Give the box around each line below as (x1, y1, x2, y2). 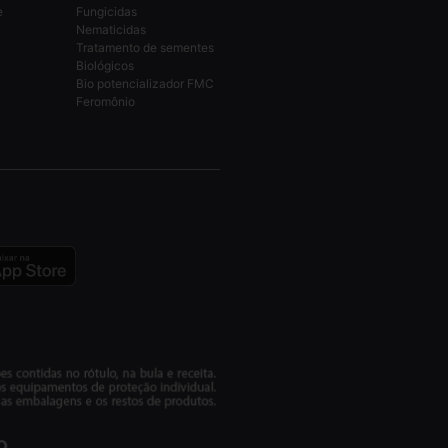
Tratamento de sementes (76, 40, 214, 55)
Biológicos (76, 58, 134, 73)
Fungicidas (76, 4, 137, 19)
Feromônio (76, 94, 135, 109)
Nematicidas (76, 22, 146, 37)
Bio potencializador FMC (76, 76, 214, 91)
